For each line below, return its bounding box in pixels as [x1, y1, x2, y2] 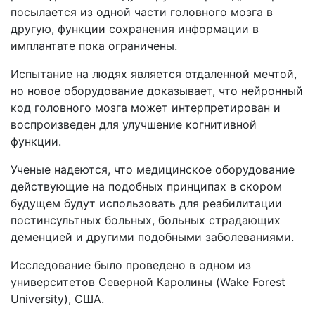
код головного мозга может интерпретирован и [11, 101, 281, 115]
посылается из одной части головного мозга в [11, 5, 273, 19]
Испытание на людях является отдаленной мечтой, [11, 67, 297, 81]
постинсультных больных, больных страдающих [11, 213, 281, 227]
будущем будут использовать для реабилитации [11, 196, 282, 210]
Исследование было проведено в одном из [11, 258, 251, 272]
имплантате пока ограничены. [11, 39, 177, 53]
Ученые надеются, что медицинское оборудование [11, 162, 295, 176]
